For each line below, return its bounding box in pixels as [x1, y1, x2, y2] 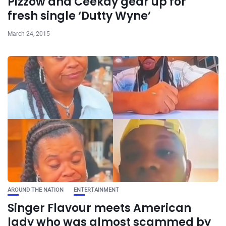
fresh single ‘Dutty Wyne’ [8, 8, 151, 24]
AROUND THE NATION [8, 187, 64, 194]
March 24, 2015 [8, 30, 50, 38]
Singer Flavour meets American [8, 200, 191, 216]
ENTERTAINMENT [74, 187, 119, 194]
